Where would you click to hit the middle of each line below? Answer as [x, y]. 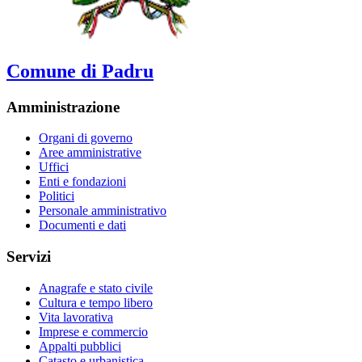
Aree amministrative [90, 153]
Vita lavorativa [76, 317]
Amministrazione [63, 107]
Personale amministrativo [103, 211]
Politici [57, 196]
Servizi [29, 257]
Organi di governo [86, 138]
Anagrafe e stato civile [96, 288]
